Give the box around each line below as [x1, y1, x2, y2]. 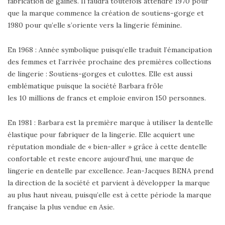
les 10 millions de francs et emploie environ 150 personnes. [8, 93, 206, 103]
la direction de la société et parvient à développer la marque [8, 178, 210, 188]
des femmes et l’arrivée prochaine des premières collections [8, 57, 211, 67]
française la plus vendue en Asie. [8, 202, 115, 212]
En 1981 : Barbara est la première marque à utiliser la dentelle [8, 118, 213, 128]
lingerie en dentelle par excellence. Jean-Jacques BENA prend [8, 166, 213, 176]
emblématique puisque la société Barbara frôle [8, 81, 163, 91]
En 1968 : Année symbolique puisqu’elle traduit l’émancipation [8, 45, 212, 55]
